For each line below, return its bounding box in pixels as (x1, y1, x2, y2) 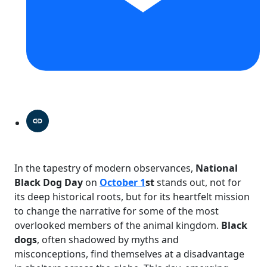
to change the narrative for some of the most (14, 204, 219, 218)
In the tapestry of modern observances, (14, 161, 195, 175)
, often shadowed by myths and (37, 232, 179, 246)
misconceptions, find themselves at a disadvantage (14, 247, 244, 260)
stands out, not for (154, 175, 241, 189)
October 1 (100, 175, 145, 189)
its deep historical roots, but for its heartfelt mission (14, 190, 250, 203)
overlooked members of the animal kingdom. (14, 218, 221, 232)
